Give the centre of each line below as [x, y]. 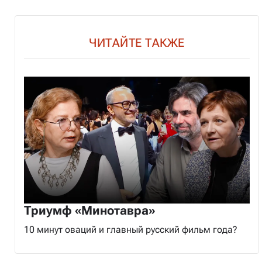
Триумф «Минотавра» [89, 211]
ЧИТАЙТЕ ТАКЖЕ [137, 43]
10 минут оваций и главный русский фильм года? [131, 230]
